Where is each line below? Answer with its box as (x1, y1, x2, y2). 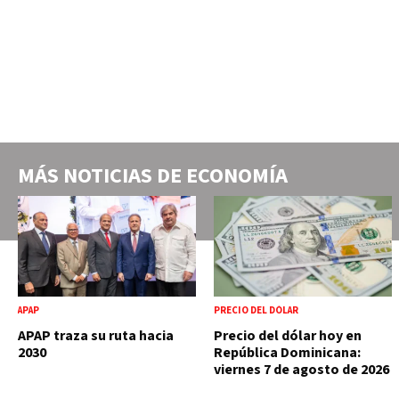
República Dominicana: (214, 342, 361, 362)
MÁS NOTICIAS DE (18, 160, 186, 191)
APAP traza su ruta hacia (18, 325, 174, 346)
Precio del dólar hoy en (214, 325, 362, 346)
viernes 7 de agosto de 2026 (214, 359, 389, 379)
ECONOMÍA (186, 160, 288, 191)
